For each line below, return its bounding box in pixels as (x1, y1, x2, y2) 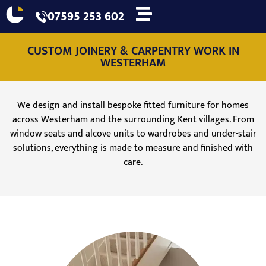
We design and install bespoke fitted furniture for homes (17, 97, 249, 114)
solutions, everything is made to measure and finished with (13, 140, 253, 157)
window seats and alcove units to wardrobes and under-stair (9, 126, 256, 142)
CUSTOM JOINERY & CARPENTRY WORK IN (27, 41, 239, 62)
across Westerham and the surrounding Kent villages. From (12, 112, 254, 128)
